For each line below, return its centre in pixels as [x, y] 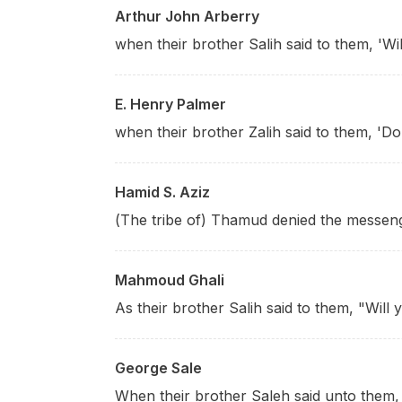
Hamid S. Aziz [162, 192]
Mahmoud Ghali [170, 280]
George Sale [158, 368]
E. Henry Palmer [170, 104]
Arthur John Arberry [187, 16]
